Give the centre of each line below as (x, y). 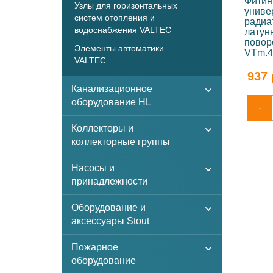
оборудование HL (111, 102)
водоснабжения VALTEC (123, 30)
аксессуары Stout (110, 221)
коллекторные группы (121, 142)
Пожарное (95, 247)
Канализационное (112, 89)
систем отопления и (115, 18)
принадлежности (109, 181)
